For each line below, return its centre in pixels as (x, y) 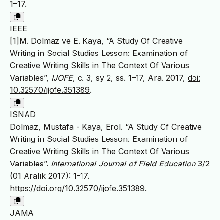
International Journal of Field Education (123, 163)
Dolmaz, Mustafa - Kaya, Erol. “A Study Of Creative (106, 126)
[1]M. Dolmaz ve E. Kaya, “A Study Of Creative (96, 41)
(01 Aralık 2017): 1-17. (50, 176)
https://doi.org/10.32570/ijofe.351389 (77, 188)
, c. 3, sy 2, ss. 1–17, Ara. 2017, (130, 77)
